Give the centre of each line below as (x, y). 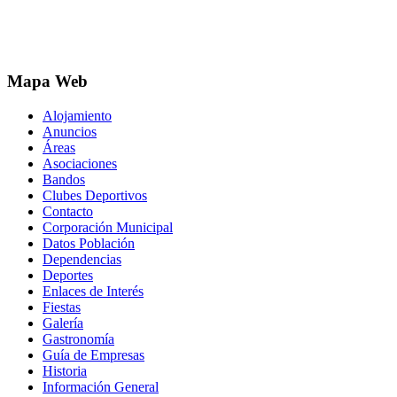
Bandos (64, 179)
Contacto (68, 211)
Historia (65, 370)
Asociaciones (80, 163)
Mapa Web (47, 82)
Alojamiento (77, 115)
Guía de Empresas (93, 354)
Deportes (68, 275)
